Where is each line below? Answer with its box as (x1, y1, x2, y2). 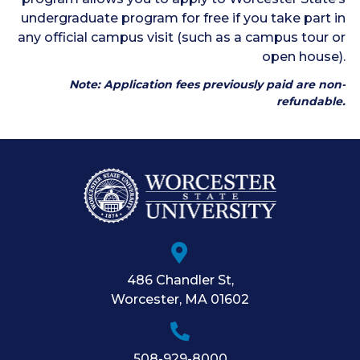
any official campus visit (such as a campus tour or (18, 30, 346, 45)
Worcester (111, 291, 179, 307)
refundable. (276, 94, 346, 108)
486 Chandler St (126, 272, 231, 288)
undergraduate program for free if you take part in (21, 10, 346, 26)
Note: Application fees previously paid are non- (69, 77, 346, 92)
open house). (262, 49, 346, 64)
